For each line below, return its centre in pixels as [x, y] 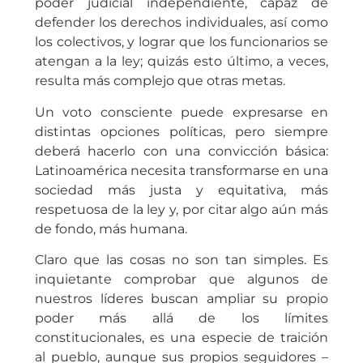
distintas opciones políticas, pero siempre [181, 131]
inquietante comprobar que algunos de [181, 280]
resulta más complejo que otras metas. [160, 81]
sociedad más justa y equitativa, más [181, 190]
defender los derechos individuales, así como [181, 23]
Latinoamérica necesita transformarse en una [181, 170]
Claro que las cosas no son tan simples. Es [181, 260]
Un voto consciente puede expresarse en [181, 112]
